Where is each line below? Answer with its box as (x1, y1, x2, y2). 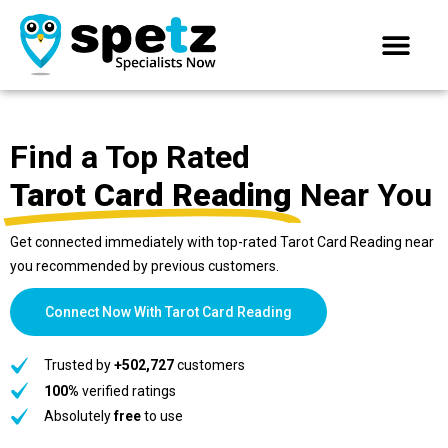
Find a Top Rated (10, 138, 250, 176)
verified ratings (78, 382, 176, 399)
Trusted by (43, 357, 114, 373)
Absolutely (43, 408, 114, 424)
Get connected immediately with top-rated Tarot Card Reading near (10, 234, 434, 250)
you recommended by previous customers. (10, 258, 279, 274)
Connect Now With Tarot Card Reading (45, 304, 292, 320)
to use (140, 408, 183, 424)
